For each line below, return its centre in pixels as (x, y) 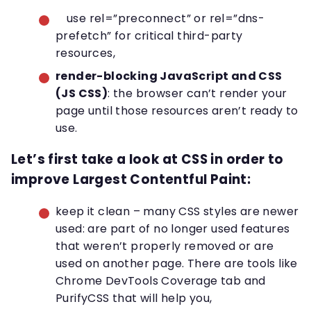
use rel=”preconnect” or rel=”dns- (166, 18)
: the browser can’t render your (197, 93)
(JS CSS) (82, 93)
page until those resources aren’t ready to (177, 110)
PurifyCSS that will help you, (134, 299)
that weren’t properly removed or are (165, 246)
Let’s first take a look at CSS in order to (148, 160)
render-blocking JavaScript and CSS (169, 76)
